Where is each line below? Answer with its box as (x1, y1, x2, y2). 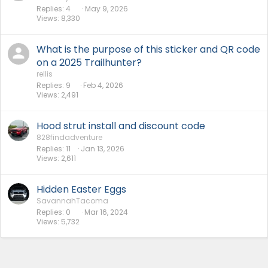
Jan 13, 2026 (81, 143, 124, 154)
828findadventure (36, 132, 102, 142)
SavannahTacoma (36, 195, 108, 206)
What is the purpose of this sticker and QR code (36, 42, 260, 56)
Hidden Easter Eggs (36, 182, 126, 196)
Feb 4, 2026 (83, 80, 123, 90)
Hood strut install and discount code (36, 118, 205, 133)
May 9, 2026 (85, 3, 128, 14)
